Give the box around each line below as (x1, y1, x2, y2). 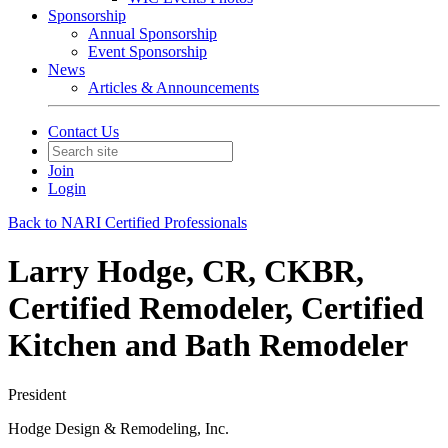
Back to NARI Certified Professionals (8, 214, 247, 231)
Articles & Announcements (88, 79, 259, 96)
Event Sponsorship (88, 43, 207, 60)
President (8, 385, 66, 403)
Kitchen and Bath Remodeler (8, 327, 408, 364)
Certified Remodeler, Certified (8, 290, 424, 327)
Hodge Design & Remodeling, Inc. (8, 419, 229, 437)
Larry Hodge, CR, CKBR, (8, 253, 364, 290)
